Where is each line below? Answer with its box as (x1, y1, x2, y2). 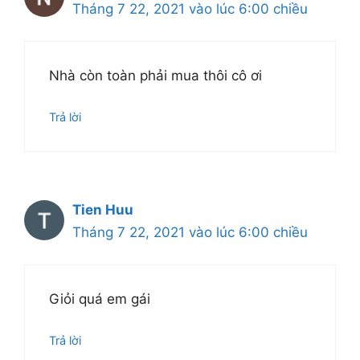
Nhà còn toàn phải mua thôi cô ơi (49, 67, 262, 84)
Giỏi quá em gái (49, 291, 150, 308)
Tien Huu (72, 201, 133, 218)
